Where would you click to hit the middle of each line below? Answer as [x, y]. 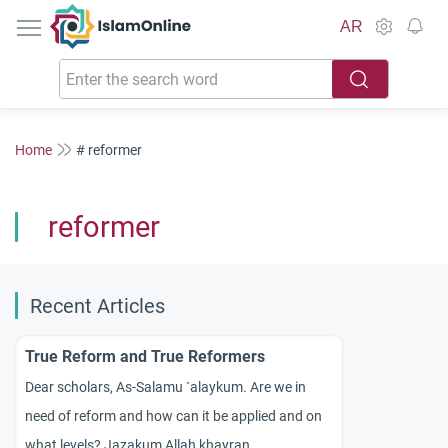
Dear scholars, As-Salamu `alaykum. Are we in [165, 386]
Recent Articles [97, 306]
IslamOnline [162, 14]
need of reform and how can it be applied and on [173, 415]
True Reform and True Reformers [145, 356]
